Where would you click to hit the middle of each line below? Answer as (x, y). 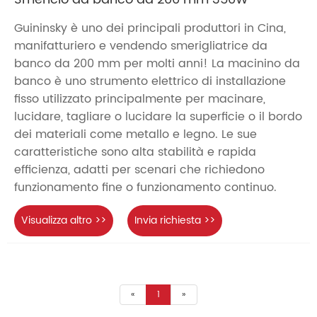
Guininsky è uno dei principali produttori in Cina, (150, 28)
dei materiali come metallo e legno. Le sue (136, 134)
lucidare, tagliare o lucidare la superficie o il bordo (158, 116)
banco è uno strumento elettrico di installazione (150, 81)
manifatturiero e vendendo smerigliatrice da (141, 46)
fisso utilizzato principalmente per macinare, (140, 99)
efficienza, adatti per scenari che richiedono (139, 169)
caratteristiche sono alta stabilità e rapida (135, 152)
